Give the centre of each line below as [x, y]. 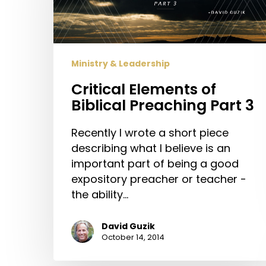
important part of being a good [155, 163]
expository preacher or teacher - [159, 179]
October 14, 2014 [133, 237]
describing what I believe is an [151, 148]
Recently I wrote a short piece [150, 132]
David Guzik [128, 226]
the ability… [100, 194]
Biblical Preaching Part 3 [163, 105]
